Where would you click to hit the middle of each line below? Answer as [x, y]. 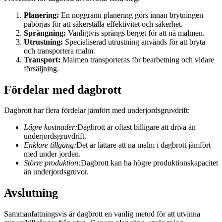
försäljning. [41, 68]
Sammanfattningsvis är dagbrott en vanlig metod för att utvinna [102, 214]
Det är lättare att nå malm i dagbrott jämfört [143, 145]
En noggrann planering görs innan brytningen [131, 15]
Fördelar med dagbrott [63, 89]
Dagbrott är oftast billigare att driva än [137, 127]
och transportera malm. [59, 51]
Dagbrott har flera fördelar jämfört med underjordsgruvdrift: [97, 111]
